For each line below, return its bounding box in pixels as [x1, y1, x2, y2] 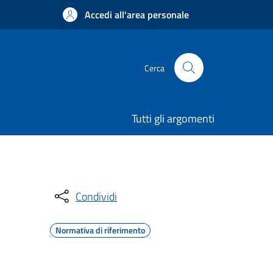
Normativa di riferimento [55, 224, 145, 236]
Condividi [76, 188, 117, 205]
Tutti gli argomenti [132, 110, 214, 127]
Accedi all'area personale [85, 7, 189, 22]
